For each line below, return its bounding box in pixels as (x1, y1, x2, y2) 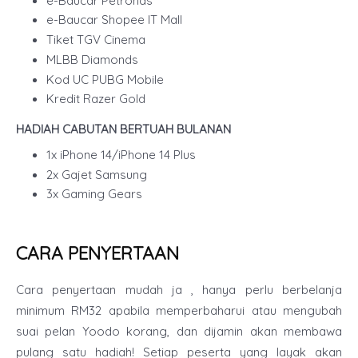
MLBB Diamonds (46, 51, 138, 67)
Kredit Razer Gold (46, 91, 149, 107)
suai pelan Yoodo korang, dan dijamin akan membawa (16, 324, 342, 340)
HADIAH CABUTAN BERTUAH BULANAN (16, 121, 231, 137)
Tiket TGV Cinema (46, 32, 149, 47)
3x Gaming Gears (46, 186, 142, 202)
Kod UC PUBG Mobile (46, 71, 164, 87)
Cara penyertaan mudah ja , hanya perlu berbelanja (16, 282, 342, 298)
